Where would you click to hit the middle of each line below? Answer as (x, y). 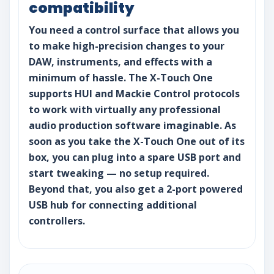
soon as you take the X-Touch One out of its (137, 142)
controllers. (57, 221)
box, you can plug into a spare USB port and (135, 157)
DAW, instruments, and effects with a (120, 62)
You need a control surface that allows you (134, 30)
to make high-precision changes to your (127, 46)
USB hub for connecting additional (113, 205)
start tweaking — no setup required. (119, 173)
